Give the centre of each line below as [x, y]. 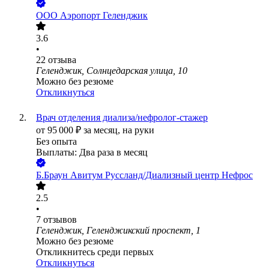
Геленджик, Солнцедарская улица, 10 [112, 71]
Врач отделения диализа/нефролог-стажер [122, 118]
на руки [138, 130]
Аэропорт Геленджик [104, 16]
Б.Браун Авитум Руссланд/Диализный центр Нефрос [144, 175]
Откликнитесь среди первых [95, 252]
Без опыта [56, 142]
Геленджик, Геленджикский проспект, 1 [118, 231]
